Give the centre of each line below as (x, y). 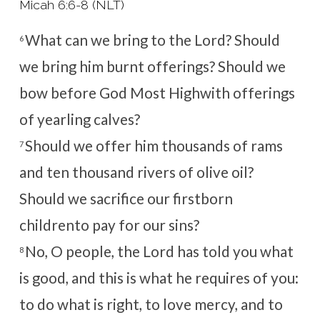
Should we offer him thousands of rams (154, 145)
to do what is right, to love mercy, (130, 304)
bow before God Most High (109, 92)
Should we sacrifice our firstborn (126, 198)
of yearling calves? (79, 119)
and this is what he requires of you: (185, 277)
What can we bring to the (109, 40)
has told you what (234, 251)
